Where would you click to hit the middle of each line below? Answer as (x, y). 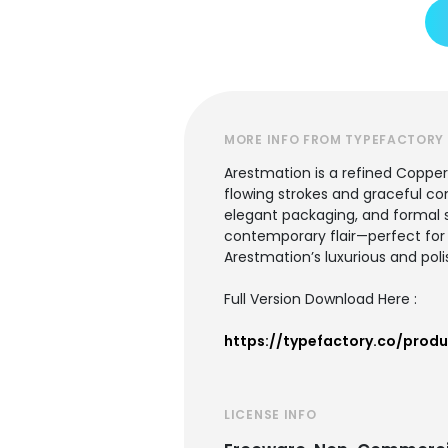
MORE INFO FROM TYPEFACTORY (334, 139)
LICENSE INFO (270, 414)
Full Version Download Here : (320, 299)
